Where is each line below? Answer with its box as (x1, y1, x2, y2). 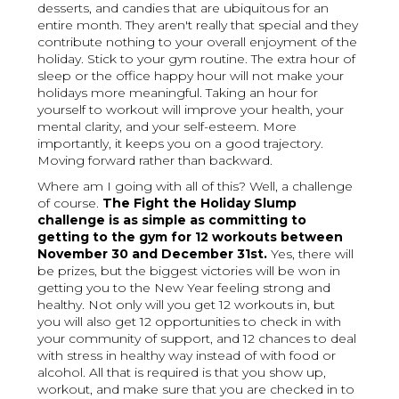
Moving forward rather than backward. (37, 152, 277, 169)
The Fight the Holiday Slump (102, 195, 297, 212)
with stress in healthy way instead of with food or (37, 347, 337, 364)
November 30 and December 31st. (37, 246, 268, 263)
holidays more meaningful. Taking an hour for (37, 85, 319, 102)
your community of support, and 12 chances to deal (37, 330, 357, 347)
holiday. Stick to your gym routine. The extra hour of (37, 51, 356, 68)
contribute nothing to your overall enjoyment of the (37, 34, 358, 51)
